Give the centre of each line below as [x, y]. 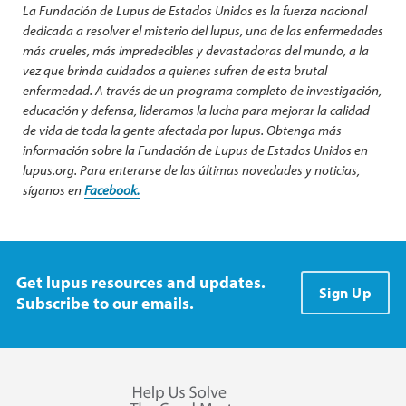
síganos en [53, 189]
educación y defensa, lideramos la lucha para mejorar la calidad [196, 110]
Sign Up [345, 292]
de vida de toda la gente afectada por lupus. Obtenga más [182, 130]
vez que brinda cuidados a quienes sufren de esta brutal [175, 70]
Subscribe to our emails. [105, 303]
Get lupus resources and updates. [141, 282]
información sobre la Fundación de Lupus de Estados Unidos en [195, 150]
